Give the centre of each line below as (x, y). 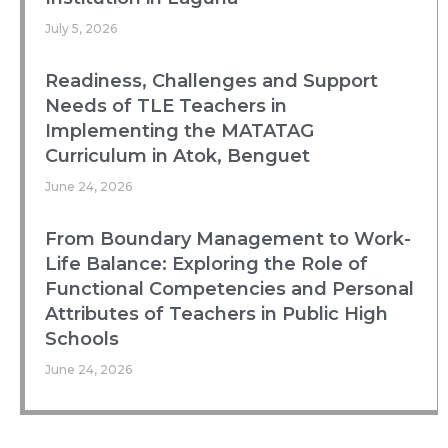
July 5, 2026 (81, 28)
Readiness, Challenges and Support (211, 80)
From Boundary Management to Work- (228, 238)
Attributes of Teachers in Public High (216, 313)
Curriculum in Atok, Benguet (177, 155)
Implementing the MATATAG (179, 130)
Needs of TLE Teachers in (166, 105)
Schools (82, 338)
